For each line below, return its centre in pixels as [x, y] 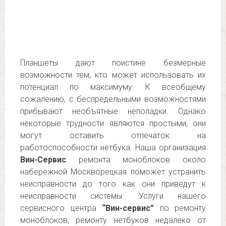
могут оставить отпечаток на [113, 135]
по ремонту [180, 208]
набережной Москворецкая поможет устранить [113, 172]
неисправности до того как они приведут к [113, 184]
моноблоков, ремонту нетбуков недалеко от [113, 220]
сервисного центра [61, 208]
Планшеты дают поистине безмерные [113, 63]
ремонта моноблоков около [136, 160]
